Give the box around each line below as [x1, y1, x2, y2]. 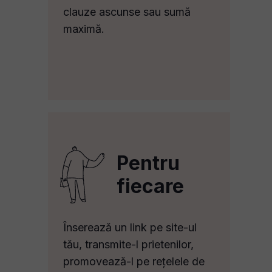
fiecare [117, 174, 184, 198]
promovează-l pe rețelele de [63, 255, 205, 268]
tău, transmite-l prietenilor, [63, 238, 194, 251]
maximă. [63, 22, 104, 35]
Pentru [117, 151, 180, 175]
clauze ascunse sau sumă [63, 5, 191, 18]
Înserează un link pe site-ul [63, 221, 197, 234]
